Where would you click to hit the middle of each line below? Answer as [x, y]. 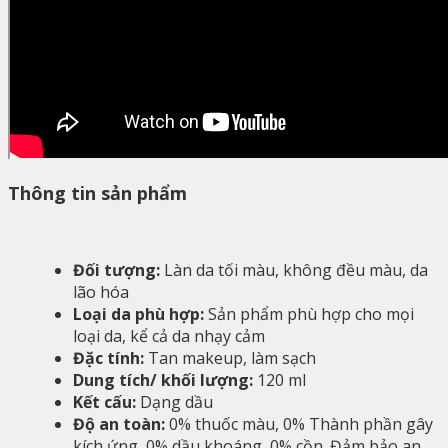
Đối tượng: [116, 270]
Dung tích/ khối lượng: [163, 380]
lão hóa [101, 292]
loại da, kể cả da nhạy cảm [169, 336]
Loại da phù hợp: [138, 314]
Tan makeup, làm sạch [230, 358]
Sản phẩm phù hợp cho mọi [309, 314]
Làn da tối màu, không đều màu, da [294, 270]
